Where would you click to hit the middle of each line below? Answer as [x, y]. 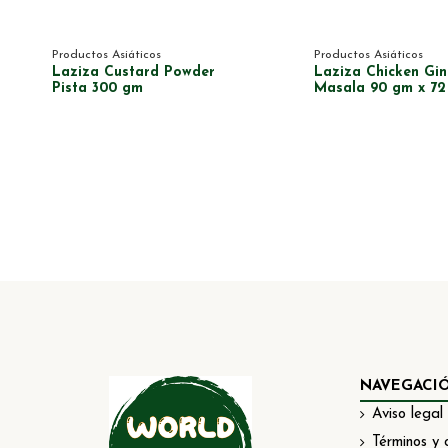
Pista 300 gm [97, 89]
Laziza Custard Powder [133, 73]
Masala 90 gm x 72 [380, 89]
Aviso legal [407, 415]
